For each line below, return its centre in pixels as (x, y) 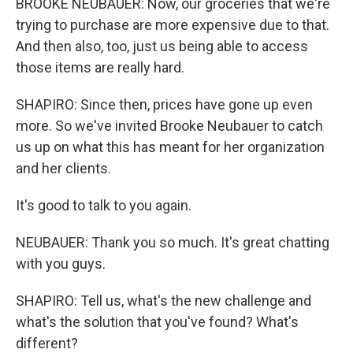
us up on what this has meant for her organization (170, 147)
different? (47, 343)
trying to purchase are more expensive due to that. (173, 25)
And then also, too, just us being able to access (162, 46)
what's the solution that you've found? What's (157, 322)
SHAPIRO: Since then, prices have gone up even (164, 104)
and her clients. (63, 168)
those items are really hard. (100, 67)
